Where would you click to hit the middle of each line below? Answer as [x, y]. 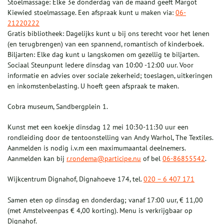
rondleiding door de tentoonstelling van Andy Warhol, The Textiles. [110, 138]
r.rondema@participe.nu [104, 159]
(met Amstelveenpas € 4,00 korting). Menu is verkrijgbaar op [100, 211]
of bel [152, 159]
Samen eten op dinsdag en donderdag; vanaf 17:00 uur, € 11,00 [105, 200]
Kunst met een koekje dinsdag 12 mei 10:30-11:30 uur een [98, 127]
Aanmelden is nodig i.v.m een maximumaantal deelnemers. [96, 148]
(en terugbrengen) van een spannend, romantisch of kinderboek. [106, 44]
